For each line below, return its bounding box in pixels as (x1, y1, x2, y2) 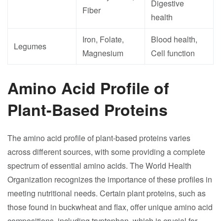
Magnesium (82, 47, 123, 59)
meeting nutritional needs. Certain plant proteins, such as (7, 187, 206, 199)
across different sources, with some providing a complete (7, 146, 205, 157)
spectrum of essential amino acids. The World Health (7, 160, 191, 171)
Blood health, (151, 34, 197, 45)
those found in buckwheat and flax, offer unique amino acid (7, 201, 213, 213)
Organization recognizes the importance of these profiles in (7, 174, 212, 185)
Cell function (151, 47, 195, 59)
